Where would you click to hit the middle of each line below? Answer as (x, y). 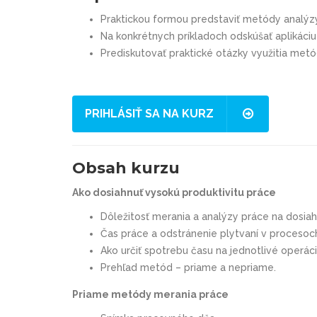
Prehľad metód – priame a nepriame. (188, 267)
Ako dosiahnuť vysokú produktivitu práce (174, 192)
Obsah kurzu (126, 168)
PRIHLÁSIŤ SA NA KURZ (149, 114)
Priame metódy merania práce (150, 294)
